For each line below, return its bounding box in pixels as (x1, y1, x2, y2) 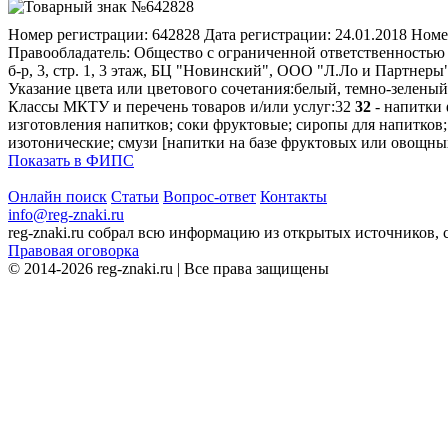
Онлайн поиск (8, 187, 107, 205)
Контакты (260, 187, 327, 205)
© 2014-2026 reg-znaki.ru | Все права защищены (8, 259, 329, 277)
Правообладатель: (8, 43, 130, 61)
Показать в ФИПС (8, 151, 134, 169)
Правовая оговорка (8, 241, 139, 259)
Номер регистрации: (8, 25, 148, 43)
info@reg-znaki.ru (8, 205, 124, 223)
